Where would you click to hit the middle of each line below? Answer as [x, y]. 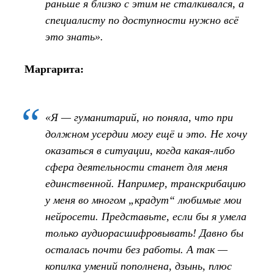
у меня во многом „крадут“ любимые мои [143, 200]
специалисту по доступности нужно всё [142, 20]
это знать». [74, 36]
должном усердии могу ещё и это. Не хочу [146, 134]
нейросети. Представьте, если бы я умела [146, 216]
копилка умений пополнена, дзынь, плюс [139, 266]
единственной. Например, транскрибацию [146, 183]
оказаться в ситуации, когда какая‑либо [140, 150]
